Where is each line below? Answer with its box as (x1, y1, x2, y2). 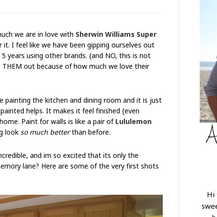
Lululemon (115, 117, 152, 126)
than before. (70, 127, 110, 137)
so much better (20, 127, 70, 137)
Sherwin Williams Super (76, 30, 156, 39)
